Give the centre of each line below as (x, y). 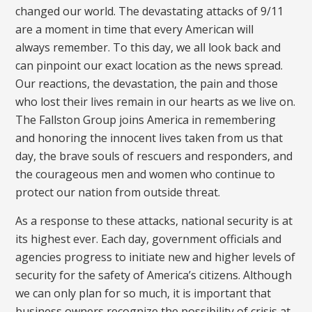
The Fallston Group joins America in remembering (146, 120)
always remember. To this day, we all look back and (148, 48)
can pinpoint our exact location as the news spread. (149, 66)
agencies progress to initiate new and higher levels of (156, 257)
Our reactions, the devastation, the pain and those (147, 84)
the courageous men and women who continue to (146, 174)
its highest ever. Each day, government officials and (149, 239)
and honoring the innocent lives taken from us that (149, 138)
